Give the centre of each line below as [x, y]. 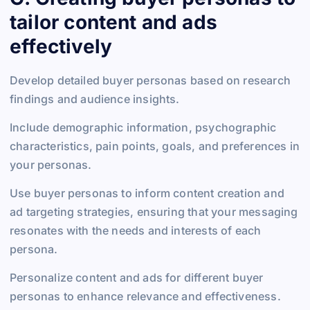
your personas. [51, 164]
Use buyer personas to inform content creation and [147, 193]
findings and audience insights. [95, 99]
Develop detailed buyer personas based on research [150, 80]
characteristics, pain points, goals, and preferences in [155, 146]
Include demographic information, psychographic [143, 127]
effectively [61, 46]
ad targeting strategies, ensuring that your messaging [154, 211]
